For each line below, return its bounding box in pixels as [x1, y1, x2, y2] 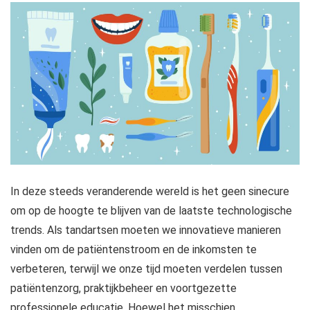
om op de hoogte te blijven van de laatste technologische [10, 204, 292, 218]
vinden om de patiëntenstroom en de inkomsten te [10, 243, 257, 257]
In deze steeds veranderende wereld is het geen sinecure [10, 185, 289, 199]
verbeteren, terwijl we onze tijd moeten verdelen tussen [10, 262, 282, 276]
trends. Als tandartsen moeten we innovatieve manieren [10, 224, 281, 237]
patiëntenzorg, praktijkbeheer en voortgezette [10, 282, 237, 295]
